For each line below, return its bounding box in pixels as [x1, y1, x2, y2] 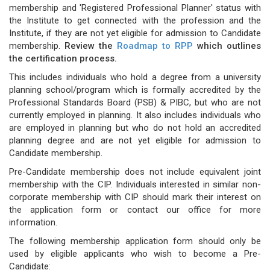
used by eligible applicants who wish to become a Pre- [9, 248, 261, 259]
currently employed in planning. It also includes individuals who [9, 109, 261, 121]
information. [9, 216, 57, 228]
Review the [64, 40, 117, 51]
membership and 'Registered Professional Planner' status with [9, 2, 261, 13]
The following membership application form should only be [9, 235, 261, 246]
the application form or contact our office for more [9, 204, 261, 215]
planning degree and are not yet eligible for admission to [9, 134, 261, 146]
